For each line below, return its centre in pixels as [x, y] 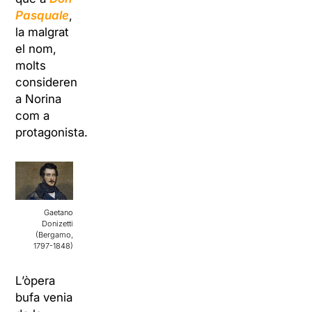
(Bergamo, [55, 235]
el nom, [36, 49]
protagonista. [52, 133]
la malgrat [42, 32]
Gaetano [59, 213]
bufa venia [44, 298]
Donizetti [58, 224]
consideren [47, 83]
